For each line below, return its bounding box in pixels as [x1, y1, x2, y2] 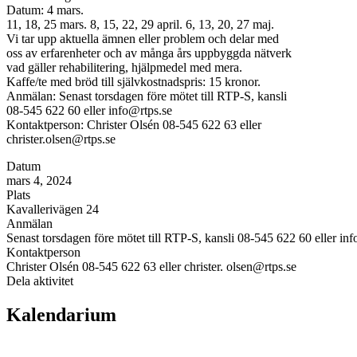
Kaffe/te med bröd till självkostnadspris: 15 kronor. [6, 75, 261, 89]
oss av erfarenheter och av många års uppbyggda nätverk [6, 46, 292, 61]
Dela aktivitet [6, 274, 73, 288]
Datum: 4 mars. [6, 3, 84, 18]
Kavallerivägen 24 [6, 202, 99, 217]
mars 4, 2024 [6, 174, 72, 188]
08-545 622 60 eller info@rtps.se [6, 104, 172, 118]
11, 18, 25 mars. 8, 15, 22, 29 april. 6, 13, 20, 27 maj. [6, 18, 274, 32]
